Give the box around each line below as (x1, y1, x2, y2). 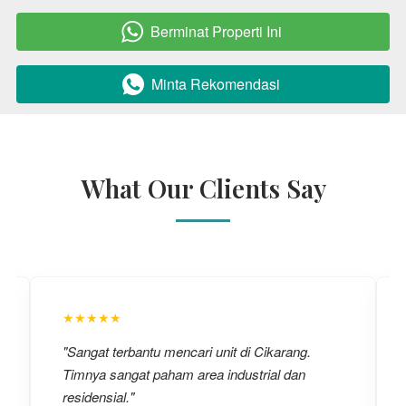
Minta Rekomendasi (151, 73, 280, 95)
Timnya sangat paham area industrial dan (63, 364, 305, 384)
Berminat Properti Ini (150, 21, 282, 43)
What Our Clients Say (80, 171, 326, 206)
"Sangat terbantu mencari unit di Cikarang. (63, 342, 311, 362)
